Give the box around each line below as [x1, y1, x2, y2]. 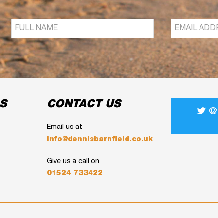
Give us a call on [47, 158, 100, 165]
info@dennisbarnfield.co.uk [47, 136, 153, 143]
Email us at [47, 124, 83, 131]
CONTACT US [47, 99, 121, 110]
